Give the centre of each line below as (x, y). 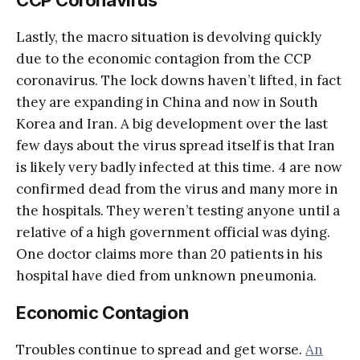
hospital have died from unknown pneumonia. (166, 275)
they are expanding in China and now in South (167, 102)
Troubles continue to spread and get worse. (161, 349)
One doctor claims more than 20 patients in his (169, 254)
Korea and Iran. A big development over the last (172, 123)
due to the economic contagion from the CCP (164, 58)
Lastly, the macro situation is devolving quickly (169, 37)
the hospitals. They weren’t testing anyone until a (178, 210)
